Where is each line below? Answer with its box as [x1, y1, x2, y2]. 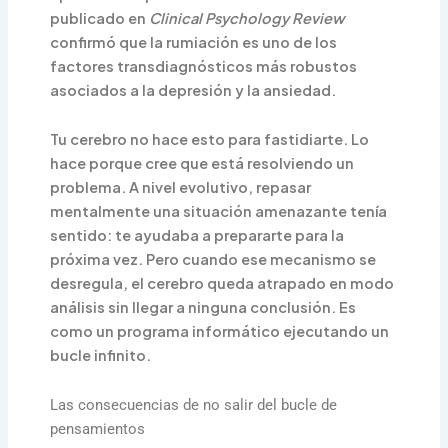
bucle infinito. [50, 346, 152, 365]
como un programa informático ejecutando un [50, 322, 390, 341]
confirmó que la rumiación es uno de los [50, 32, 338, 51]
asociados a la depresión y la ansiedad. [50, 80, 337, 99]
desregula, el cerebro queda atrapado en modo [50, 274, 395, 293]
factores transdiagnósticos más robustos [50, 56, 358, 75]
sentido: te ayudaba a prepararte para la [50, 226, 345, 245]
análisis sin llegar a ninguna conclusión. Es [50, 298, 357, 317]
